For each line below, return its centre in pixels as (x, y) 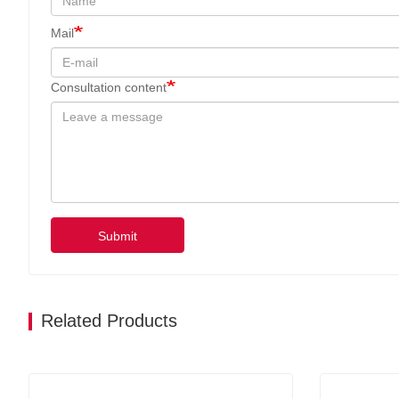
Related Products (109, 320)
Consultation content (109, 87)
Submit (118, 236)
